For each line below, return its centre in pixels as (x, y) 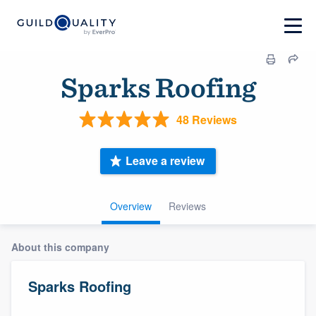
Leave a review (165, 161)
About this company (60, 247)
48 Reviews (207, 119)
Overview (131, 206)
